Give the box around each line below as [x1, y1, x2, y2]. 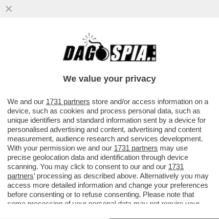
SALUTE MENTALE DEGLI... [5, 64, 133, 75]
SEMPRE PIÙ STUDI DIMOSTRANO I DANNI [5, 44, 205, 55]
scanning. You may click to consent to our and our [7, 162, 168, 171]
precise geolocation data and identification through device [7, 153, 188, 161]
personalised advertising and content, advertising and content [7, 125, 201, 133]
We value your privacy [63, 74, 156, 84]
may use [158, 144, 188, 152]
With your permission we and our [7, 144, 114, 152]
